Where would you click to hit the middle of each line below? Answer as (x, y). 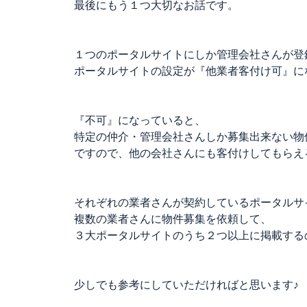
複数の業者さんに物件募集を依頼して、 (173, 219)
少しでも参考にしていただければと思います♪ (186, 285)
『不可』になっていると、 (140, 120)
